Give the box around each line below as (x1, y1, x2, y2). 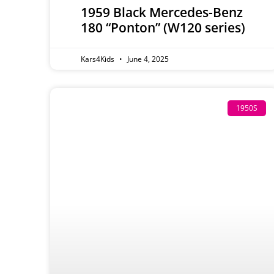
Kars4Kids (81, 54, 116, 65)
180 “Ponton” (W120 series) (81, 19, 245, 37)
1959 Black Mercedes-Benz (81, 4, 243, 21)
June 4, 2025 (125, 54, 169, 65)
